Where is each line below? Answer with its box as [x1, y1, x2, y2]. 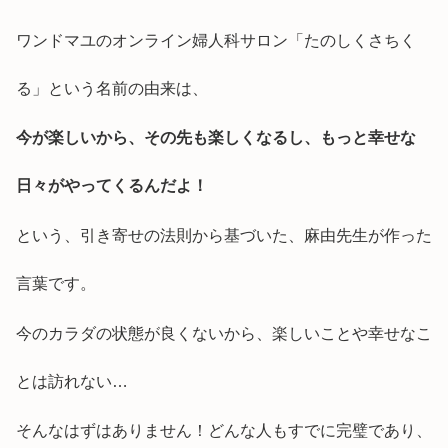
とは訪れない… [16, 372, 128, 390]
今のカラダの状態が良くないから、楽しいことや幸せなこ [16, 324, 432, 342]
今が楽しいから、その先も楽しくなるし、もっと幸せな [16, 129, 416, 147]
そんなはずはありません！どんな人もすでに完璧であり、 [16, 422, 432, 440]
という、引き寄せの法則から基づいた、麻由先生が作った [16, 227, 432, 245]
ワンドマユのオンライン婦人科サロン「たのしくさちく [16, 31, 416, 49]
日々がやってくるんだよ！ [16, 177, 208, 195]
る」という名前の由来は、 [16, 79, 208, 97]
